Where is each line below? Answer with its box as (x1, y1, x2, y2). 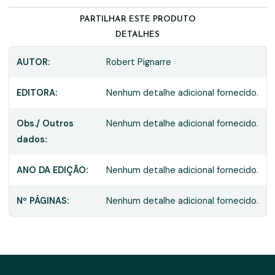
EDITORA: (16, 87, 57, 98)
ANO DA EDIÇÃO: (16, 164, 88, 176)
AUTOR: (16, 56, 50, 68)
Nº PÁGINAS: (16, 195, 69, 206)
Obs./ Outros (16, 117, 74, 129)
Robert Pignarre (106, 56, 172, 68)
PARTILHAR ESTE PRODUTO (79, 15, 196, 23)
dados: (16, 133, 47, 145)
